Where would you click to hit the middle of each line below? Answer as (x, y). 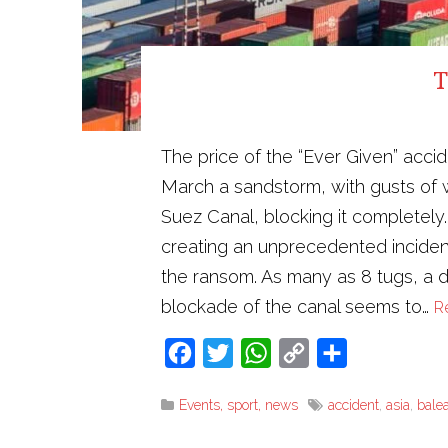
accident (353, 404)
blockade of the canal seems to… (297, 306)
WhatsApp (310, 352)
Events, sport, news (238, 404)
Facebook (231, 352)
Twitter (257, 352)
